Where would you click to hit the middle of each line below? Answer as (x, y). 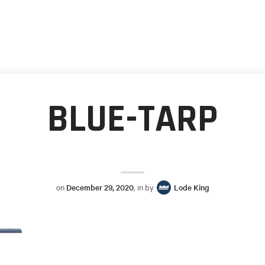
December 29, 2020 (100, 188)
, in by (144, 187)
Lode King (191, 188)
